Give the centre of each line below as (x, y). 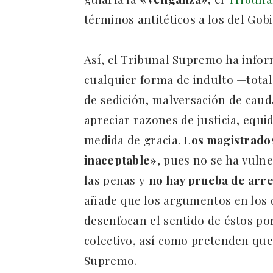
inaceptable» (121, 160)
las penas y (116, 180)
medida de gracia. (134, 140)
